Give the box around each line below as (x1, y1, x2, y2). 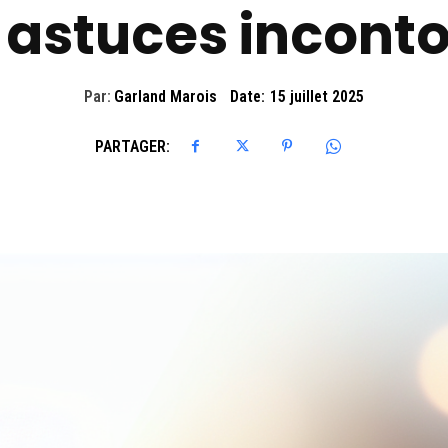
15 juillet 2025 (270, 87, 364, 107)
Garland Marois (114, 87, 217, 107)
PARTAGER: (95, 136, 170, 156)
